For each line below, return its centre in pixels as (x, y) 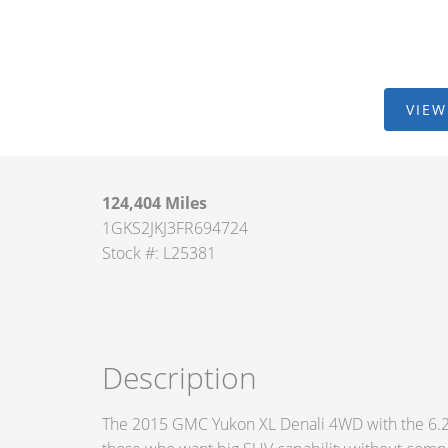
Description (179, 377)
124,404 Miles (154, 203)
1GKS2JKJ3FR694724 (175, 228)
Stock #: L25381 (159, 253)
